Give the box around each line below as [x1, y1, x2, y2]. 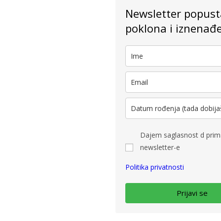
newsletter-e [140, 143, 180, 152]
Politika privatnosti [125, 162, 184, 172]
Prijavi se [177, 188, 208, 198]
